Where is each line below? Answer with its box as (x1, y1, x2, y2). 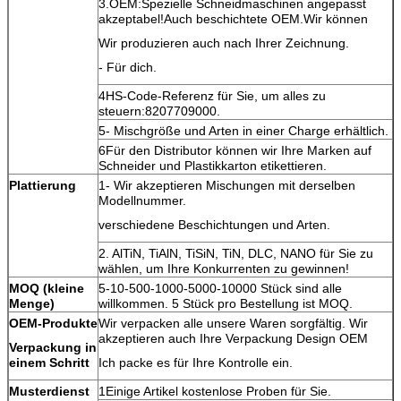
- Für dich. (98, 59, 157, 74)
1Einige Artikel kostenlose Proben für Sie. (98, 383, 331, 398)
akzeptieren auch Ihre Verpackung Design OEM (98, 330, 368, 346)
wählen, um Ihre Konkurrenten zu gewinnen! (98, 260, 349, 276)
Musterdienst (9, 383, 90, 398)
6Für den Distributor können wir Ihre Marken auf (98, 142, 371, 158)
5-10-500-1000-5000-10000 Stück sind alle (98, 280, 342, 295)
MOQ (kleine (9, 280, 84, 295)
